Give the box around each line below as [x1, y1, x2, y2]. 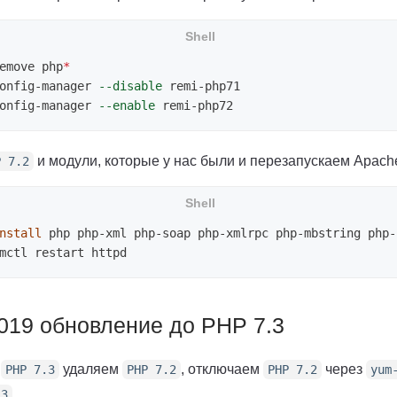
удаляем [59, 361, 122, 378]
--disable [98, 79, 162, 94]
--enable [98, 98, 155, 113]
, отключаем [181, 361, 263, 378]
